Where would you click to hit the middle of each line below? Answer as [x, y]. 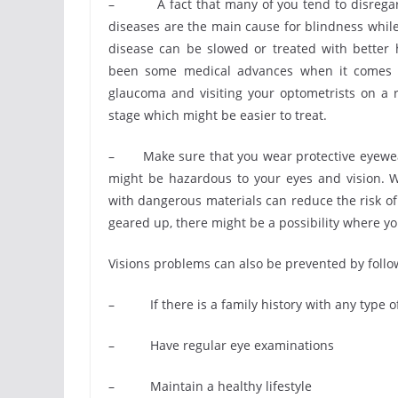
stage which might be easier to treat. [218, 115]
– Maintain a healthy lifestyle [210, 386]
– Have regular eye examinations [221, 345]
